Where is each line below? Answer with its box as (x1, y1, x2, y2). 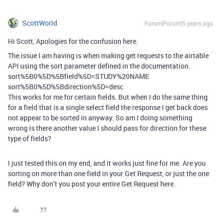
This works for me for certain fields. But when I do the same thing (8, 92, 208, 102)
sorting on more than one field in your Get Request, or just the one (8, 169, 209, 178)
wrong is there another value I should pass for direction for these (8, 123, 206, 133)
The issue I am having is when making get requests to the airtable (8, 51, 209, 60)
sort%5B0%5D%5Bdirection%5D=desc (8, 82, 123, 91)
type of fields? (8, 134, 51, 143)
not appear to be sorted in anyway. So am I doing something (8, 113, 192, 122)
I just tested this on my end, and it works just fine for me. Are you (8, 158, 206, 168)
